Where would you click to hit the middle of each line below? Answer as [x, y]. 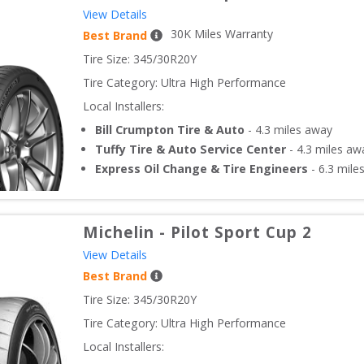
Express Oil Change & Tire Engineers [201, 169]
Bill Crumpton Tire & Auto [170, 130]
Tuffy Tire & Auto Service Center [191, 149]
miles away [301, 130]
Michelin [119, 232]
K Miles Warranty [228, 34]
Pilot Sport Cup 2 [241, 232]
